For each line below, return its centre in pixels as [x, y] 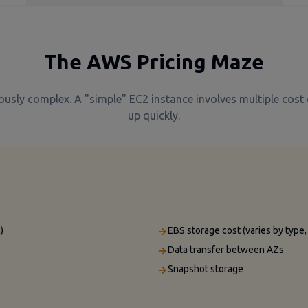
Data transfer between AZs [226, 250]
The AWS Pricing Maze [154, 62]
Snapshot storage [206, 269]
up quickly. [154, 115]
